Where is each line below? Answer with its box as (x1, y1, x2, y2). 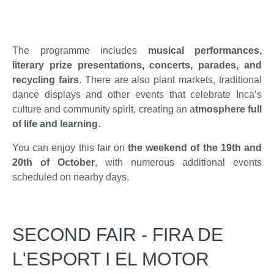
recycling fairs (12, 75, 79, 86)
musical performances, (147, 45, 262, 56)
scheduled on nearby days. (12, 171, 129, 182)
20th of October (12, 157, 95, 168)
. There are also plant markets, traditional (78, 75, 262, 86)
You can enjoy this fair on (12, 142, 128, 153)
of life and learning (12, 119, 98, 130)
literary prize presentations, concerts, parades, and (12, 60, 262, 71)
